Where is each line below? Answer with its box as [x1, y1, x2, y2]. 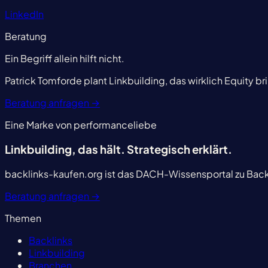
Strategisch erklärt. [127, 142, 232, 157]
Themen [5, 211, 41, 224]
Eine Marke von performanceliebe [5, 118, 157, 132]
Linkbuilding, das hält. [5, 142, 127, 157]
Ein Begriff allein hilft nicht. [5, 52, 124, 65]
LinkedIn [5, 8, 44, 21]
